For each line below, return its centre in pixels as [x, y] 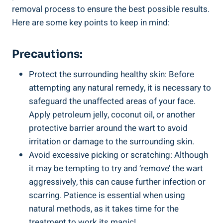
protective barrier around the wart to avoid [108, 128]
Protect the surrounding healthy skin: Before [111, 74]
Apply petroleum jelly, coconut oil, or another [112, 114]
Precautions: [47, 54]
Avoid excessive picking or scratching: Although [118, 155]
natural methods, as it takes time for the [104, 209]
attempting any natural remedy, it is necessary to [120, 88]
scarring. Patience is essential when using [107, 195]
